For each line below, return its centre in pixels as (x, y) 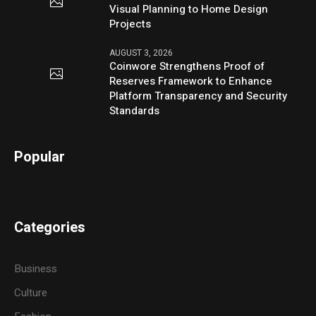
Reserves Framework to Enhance (191, 81)
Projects (130, 24)
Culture (31, 293)
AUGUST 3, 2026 (141, 53)
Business (36, 269)
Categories (50, 228)
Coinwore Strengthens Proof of (187, 67)
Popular (40, 157)
